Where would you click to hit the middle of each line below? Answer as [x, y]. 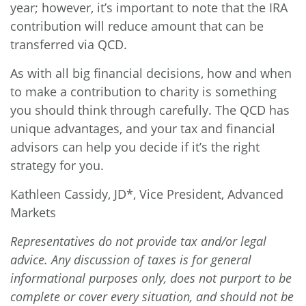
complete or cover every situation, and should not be [152, 296]
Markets [33, 212]
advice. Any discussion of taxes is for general [131, 260]
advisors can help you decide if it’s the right [135, 147]
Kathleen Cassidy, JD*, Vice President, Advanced [147, 194]
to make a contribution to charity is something [143, 92]
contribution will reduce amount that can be [137, 26]
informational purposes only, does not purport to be [151, 278]
